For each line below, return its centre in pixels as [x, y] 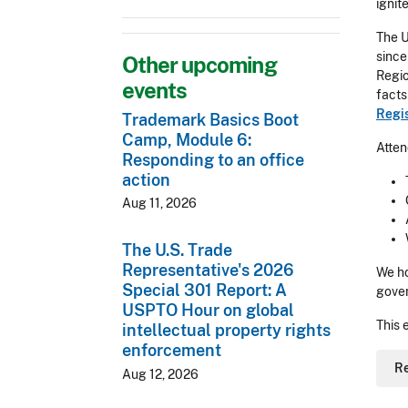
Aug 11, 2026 [159, 204]
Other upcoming [199, 64]
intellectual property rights [226, 331]
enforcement [172, 351]
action [146, 179]
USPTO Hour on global [208, 311]
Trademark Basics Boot [210, 119]
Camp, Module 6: [187, 139]
